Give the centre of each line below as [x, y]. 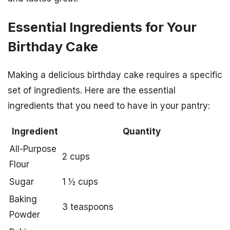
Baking [23, 199]
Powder [25, 214]
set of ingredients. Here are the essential [92, 90]
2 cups [76, 156]
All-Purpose [33, 149]
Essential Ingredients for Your [102, 27]
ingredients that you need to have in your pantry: [109, 106]
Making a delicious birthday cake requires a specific [115, 75]
